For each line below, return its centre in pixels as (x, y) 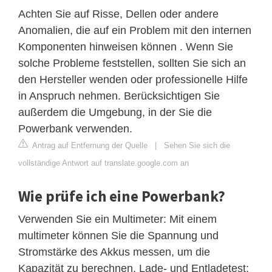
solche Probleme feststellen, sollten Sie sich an (132, 63)
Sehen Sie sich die (197, 145)
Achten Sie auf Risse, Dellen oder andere (118, 14)
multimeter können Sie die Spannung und (118, 235)
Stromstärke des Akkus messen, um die (114, 252)
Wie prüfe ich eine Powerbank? (122, 196)
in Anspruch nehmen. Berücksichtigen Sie (119, 96)
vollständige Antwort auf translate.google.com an (104, 163)
